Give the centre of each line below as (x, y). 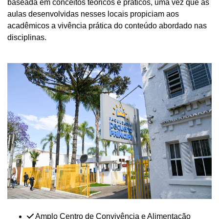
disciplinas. (27, 37)
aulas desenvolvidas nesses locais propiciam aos (93, 14)
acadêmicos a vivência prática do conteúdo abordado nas (107, 26)
